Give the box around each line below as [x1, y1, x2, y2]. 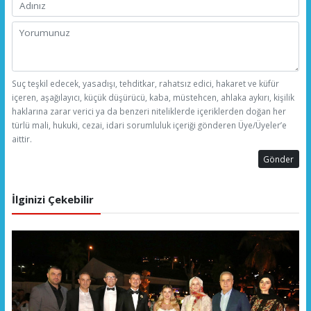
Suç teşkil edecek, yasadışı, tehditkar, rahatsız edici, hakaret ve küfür [11, 77, 279, 89]
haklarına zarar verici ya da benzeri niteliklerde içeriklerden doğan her [11, 105, 286, 117]
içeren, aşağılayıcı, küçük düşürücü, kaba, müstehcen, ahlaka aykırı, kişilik [11, 91, 294, 103]
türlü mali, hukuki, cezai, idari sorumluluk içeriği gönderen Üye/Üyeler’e [11, 119, 287, 131]
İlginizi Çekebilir [11, 192, 94, 206]
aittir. [11, 133, 32, 144]
